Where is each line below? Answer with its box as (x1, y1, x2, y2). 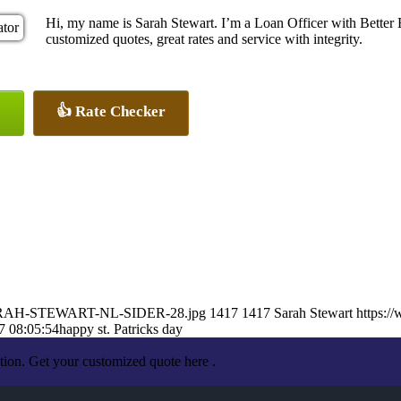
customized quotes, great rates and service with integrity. (46, 30, 363, 47)
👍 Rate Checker (56, 102, 166, 120)
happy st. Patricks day (59, 320, 183, 337)
